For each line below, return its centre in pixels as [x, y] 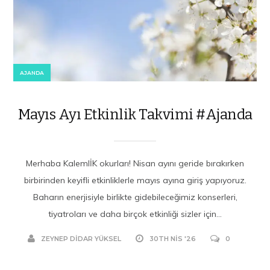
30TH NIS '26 [173, 238]
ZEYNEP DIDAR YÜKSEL [81, 238]
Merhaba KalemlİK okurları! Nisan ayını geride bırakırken [135, 163]
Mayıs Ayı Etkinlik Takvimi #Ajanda [135, 114]
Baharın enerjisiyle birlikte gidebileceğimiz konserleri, [135, 197]
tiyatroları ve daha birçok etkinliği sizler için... [135, 214]
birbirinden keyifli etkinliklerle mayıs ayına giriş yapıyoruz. [135, 180]
